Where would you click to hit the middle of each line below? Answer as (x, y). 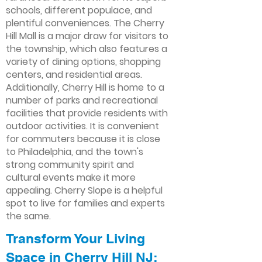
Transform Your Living (75, 238)
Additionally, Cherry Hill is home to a (85, 87)
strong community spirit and (70, 165)
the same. (28, 216)
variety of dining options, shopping (83, 62)
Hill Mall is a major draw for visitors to (87, 36)
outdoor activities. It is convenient (82, 126)
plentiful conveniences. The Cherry (85, 23)
